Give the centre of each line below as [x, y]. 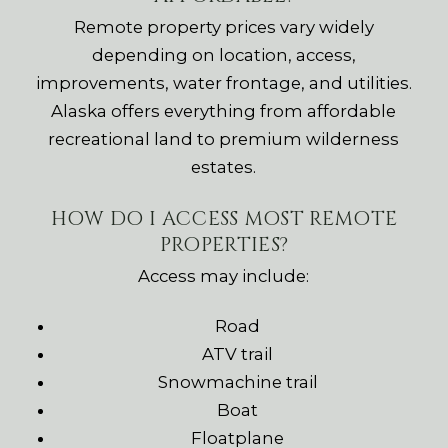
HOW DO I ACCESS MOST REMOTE [224, 219]
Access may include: [224, 276]
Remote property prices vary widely [223, 27]
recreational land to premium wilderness [224, 139]
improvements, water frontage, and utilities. [223, 83]
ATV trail [238, 354]
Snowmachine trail [237, 382]
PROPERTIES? [224, 245]
